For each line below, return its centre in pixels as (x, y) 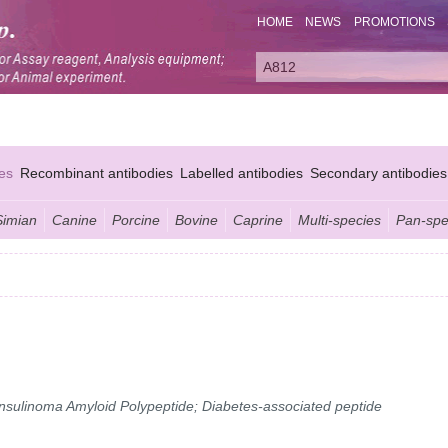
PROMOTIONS (394, 22)
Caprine (258, 219)
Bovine (196, 219)
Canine (74, 219)
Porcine (136, 219)
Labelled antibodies (241, 172)
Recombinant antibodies (96, 172)
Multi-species (339, 219)
